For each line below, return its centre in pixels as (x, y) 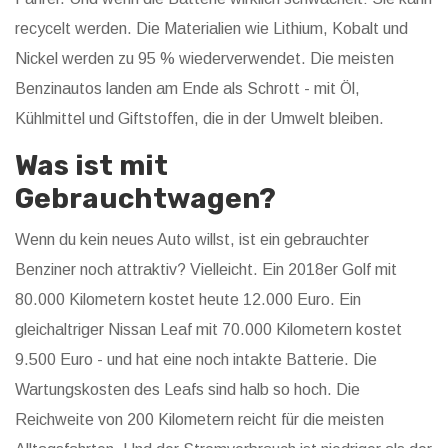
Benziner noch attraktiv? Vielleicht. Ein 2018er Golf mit (206, 270)
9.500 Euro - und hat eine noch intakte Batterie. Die (196, 360)
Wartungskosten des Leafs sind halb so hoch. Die (187, 390)
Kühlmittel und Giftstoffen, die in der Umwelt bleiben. (199, 119)
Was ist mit (91, 166)
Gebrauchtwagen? (145, 199)
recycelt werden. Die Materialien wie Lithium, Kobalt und (211, 29)
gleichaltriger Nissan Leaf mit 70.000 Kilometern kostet (208, 330)
